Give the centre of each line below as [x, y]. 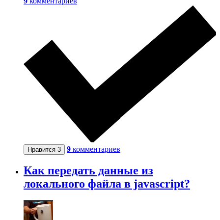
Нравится [42, 149]
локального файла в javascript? [107, 184]
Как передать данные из [88, 171]
